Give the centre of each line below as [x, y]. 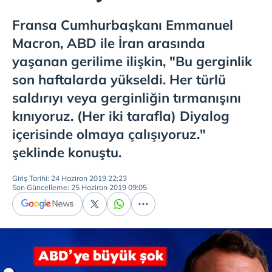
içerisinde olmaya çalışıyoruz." [109, 134]
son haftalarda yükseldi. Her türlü [119, 80]
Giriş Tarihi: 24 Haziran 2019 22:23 [70, 178]
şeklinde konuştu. [67, 152]
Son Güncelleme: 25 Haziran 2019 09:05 [80, 187]
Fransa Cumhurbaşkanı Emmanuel [123, 25]
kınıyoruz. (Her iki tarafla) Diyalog [121, 116]
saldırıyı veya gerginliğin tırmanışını [127, 98]
